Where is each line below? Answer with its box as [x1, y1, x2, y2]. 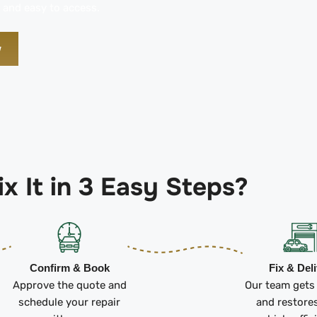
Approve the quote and [12, 278, 127, 292]
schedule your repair [18, 295, 121, 309]
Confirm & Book [29, 261, 110, 274]
